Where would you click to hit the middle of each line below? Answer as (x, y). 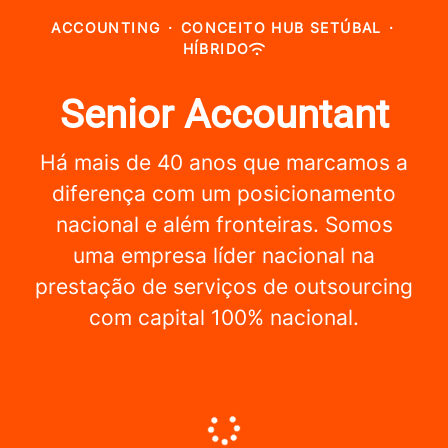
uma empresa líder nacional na (224, 255)
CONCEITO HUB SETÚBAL (281, 27)
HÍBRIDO (216, 48)
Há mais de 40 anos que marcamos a (224, 162)
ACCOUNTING (106, 27)
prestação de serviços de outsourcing (224, 286)
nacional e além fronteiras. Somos (224, 224)
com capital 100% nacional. (224, 317)
